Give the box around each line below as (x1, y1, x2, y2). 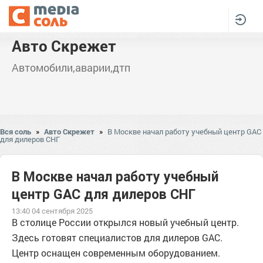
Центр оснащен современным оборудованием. (12, 247, 220, 259)
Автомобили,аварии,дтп (12, 60, 130, 75)
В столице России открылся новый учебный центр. (12, 216, 239, 228)
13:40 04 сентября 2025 (12, 205, 93, 216)
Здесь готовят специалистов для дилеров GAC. (12, 231, 222, 244)
